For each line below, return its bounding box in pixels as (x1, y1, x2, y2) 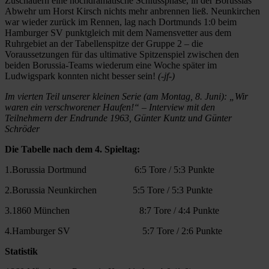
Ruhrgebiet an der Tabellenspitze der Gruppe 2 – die (5, 38, 203, 49)
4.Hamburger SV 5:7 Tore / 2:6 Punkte (5, 225, 222, 236)
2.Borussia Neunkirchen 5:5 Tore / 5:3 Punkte (5, 184, 213, 195)
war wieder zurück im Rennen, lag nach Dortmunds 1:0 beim (5, 16, 237, 27)
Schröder (5, 123, 40, 134)
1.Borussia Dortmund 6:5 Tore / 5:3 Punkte (5, 164, 214, 175)
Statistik (5, 246, 38, 256)
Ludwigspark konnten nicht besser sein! (5, 70, 158, 81)
